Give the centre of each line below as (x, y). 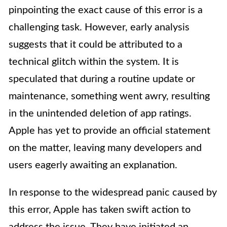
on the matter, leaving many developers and (105, 148)
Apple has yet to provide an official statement (109, 131)
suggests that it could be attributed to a (96, 45)
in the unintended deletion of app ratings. (100, 114)
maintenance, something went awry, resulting (109, 97)
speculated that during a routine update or (102, 79)
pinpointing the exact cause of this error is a (106, 10)
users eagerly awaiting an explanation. (93, 165)
